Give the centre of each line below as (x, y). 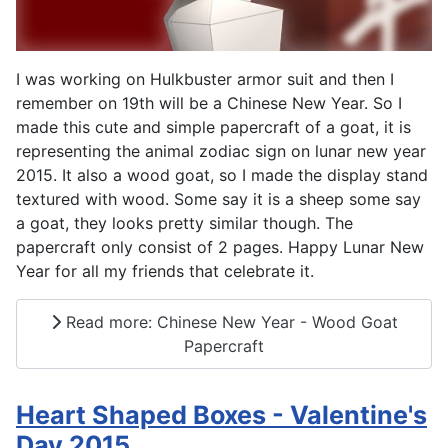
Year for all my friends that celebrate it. (165, 271)
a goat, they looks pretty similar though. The (184, 223)
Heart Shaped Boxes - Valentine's (221, 415)
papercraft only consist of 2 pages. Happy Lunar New (220, 247)
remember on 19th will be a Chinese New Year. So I (209, 103)
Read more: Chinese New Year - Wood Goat (229, 321)
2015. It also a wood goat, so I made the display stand (222, 175)
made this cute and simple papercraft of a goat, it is (213, 127)
